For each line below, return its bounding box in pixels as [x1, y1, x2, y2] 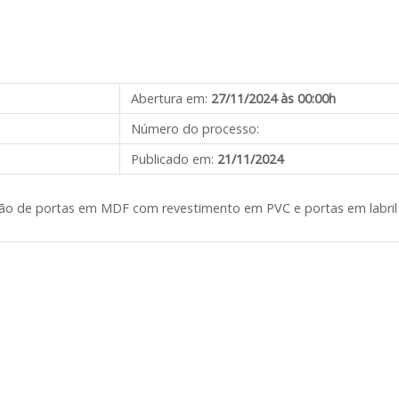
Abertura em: [131, 90, 208, 107]
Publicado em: [131, 151, 214, 167]
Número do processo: [131, 120, 259, 137]
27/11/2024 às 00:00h [211, 90, 336, 107]
